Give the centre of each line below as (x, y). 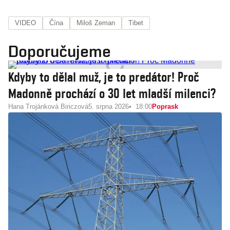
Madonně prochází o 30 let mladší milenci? (112, 93)
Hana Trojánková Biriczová (48, 107)
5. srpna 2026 (109, 107)
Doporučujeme (60, 51)
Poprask (165, 107)
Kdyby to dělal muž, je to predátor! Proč (104, 77)
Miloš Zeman (96, 23)
